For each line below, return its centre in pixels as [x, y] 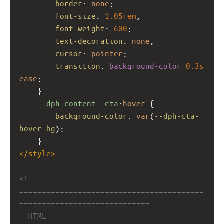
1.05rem [121, 15]
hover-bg [37, 128]
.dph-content [69, 103]
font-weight [80, 28]
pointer [107, 53]
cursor [69, 53]
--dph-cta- [177, 115]
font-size [76, 15]
